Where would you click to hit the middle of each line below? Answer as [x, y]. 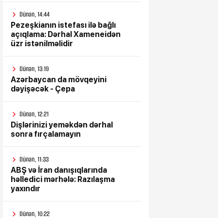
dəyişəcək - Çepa [43, 89]
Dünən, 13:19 [34, 69]
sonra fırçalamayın [46, 134]
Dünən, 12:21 [34, 114]
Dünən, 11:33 [34, 159]
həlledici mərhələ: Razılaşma [63, 179]
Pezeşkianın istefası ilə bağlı [63, 25]
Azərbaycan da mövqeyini [59, 80]
